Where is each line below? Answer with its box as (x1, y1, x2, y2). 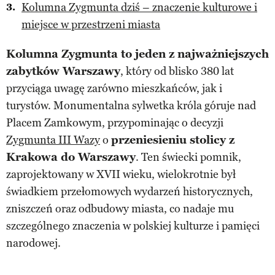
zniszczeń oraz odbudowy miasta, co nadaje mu (6, 201, 234, 215)
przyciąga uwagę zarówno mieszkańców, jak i (6, 81, 222, 95)
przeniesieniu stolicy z (111, 133, 234, 147)
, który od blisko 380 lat (120, 64, 234, 78)
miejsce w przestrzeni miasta (21, 17, 160, 31)
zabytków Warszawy (6, 64, 120, 78)
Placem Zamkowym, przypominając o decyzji (6, 115, 223, 130)
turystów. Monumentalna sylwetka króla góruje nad (6, 98, 256, 112)
